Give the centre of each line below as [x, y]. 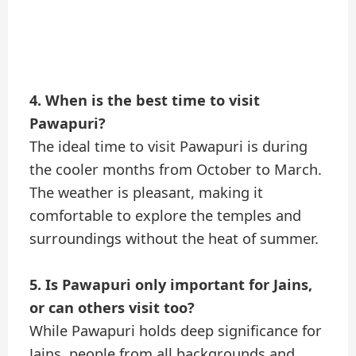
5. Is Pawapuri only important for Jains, [171, 284]
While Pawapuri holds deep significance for [176, 331]
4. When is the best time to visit [145, 100]
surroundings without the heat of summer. [174, 238]
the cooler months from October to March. [176, 169]
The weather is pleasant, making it [147, 192]
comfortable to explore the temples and [166, 215]
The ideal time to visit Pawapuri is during [169, 146]
